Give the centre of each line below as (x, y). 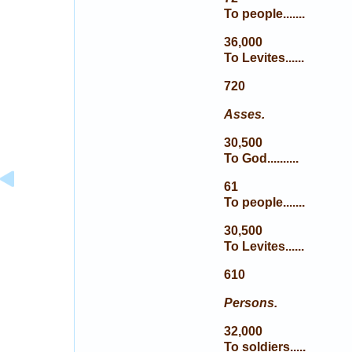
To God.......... (261, 158)
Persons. (250, 303)
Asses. (244, 114)
